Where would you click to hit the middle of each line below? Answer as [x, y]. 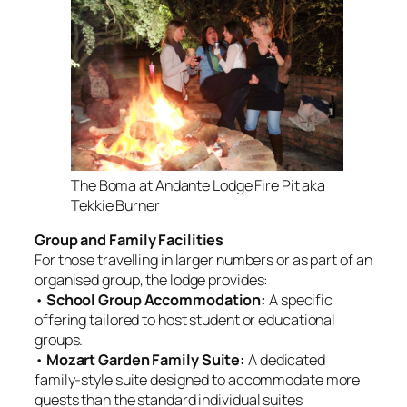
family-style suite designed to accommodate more [198, 380]
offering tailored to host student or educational [185, 320]
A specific [300, 300]
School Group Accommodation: [156, 300]
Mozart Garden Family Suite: [146, 360]
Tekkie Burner [115, 205]
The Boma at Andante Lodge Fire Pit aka [199, 185]
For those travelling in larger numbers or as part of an [203, 260]
